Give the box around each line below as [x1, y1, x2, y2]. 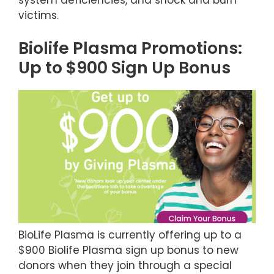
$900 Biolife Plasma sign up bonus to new [18, 243, 239, 258]
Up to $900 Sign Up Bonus [18, 56, 231, 80]
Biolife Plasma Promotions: [18, 37, 242, 60]
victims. [18, 7, 59, 23]
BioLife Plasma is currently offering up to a [18, 228, 242, 243]
